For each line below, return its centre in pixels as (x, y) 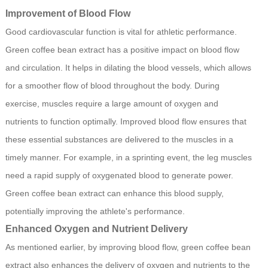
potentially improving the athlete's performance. (95, 211)
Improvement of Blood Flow (68, 14)
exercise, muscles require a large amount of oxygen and (112, 104)
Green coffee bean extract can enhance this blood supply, (114, 194)
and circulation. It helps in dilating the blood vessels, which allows (128, 68)
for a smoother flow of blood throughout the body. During (112, 86)
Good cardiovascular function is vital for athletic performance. (121, 32)
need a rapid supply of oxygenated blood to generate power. (119, 176)
